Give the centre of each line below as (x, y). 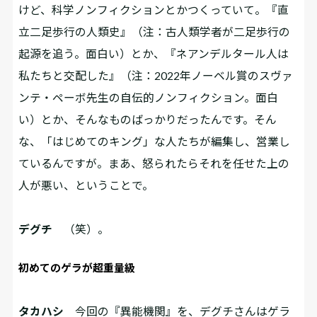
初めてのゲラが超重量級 (77, 267)
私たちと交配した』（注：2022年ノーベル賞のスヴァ (156, 75)
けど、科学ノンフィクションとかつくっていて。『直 (154, 9)
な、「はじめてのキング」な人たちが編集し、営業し (155, 141)
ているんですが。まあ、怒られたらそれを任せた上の (154, 163)
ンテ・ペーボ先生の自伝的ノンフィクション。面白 (149, 97)
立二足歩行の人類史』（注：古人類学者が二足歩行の (155, 31)
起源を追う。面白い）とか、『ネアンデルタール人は (154, 53)
